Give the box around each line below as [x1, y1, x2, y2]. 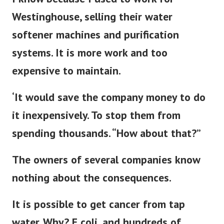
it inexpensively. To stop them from [12, 114, 180, 129]
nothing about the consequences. [12, 177, 171, 191]
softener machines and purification [12, 34, 179, 48]
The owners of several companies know [12, 159, 200, 173]
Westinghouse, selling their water [12, 16, 172, 30]
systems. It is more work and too [12, 52, 167, 66]
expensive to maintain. [12, 70, 121, 84]
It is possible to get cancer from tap [12, 203, 185, 218]
